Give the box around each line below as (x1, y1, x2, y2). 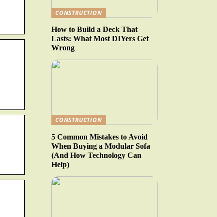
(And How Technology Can (51, 151, 141, 159)
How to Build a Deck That (51, 25, 138, 34)
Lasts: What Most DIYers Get (51, 34, 149, 43)
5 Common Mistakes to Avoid (51, 132, 148, 141)
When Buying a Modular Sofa (51, 141, 150, 150)
